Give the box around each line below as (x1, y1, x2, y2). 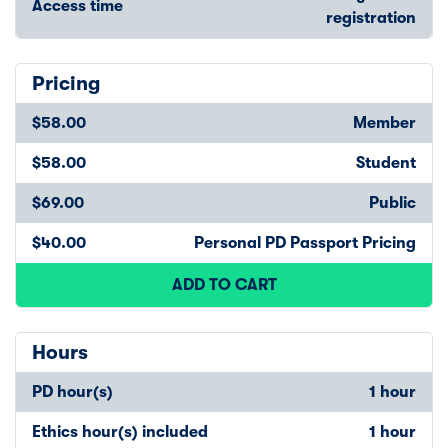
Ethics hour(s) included (32, 422, 208, 441)
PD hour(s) (32, 382, 113, 401)
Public (369, 193, 416, 212)
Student (356, 153, 416, 172)
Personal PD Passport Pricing (194, 233, 416, 252)
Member (353, 113, 416, 132)
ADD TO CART (171, 275, 277, 294)
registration (326, 8, 416, 27)
